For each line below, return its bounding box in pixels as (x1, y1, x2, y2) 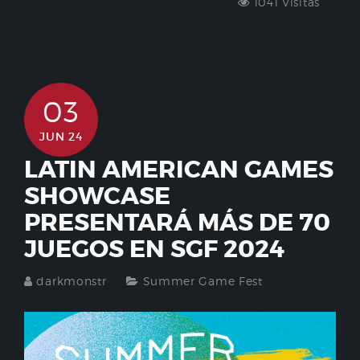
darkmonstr (36, 274, 107, 288)
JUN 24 (39, 129, 83, 145)
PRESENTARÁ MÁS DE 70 (24, 207, 330, 239)
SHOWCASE (24, 181, 170, 212)
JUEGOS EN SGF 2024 (24, 234, 284, 265)
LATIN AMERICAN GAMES (24, 154, 333, 186)
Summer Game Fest (142, 274, 263, 288)
